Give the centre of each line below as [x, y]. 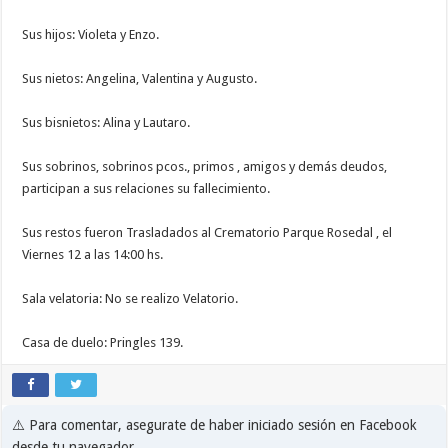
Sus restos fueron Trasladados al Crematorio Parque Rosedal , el [207, 233]
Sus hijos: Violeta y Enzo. [91, 35]
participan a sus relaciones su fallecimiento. [146, 189]
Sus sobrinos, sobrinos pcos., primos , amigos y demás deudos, [205, 167]
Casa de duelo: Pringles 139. [103, 343]
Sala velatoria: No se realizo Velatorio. [130, 299]
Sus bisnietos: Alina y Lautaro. [106, 123]
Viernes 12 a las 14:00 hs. [93, 255]
